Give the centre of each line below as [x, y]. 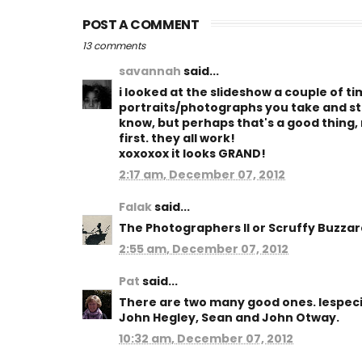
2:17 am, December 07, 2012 [202, 175]
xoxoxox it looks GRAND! [192, 154]
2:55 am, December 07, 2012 [204, 249]
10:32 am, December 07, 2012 [206, 339]
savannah [150, 71]
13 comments [114, 46]
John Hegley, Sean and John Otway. [229, 318]
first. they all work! [177, 138]
